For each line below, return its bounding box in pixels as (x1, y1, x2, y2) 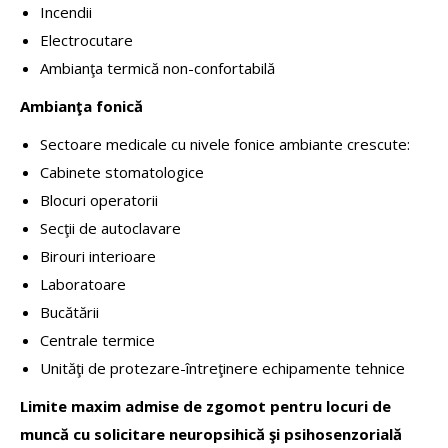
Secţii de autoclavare (40, 217, 181, 238)
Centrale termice (40, 329, 155, 350)
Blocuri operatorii (40, 189, 158, 210)
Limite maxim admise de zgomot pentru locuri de (20, 395, 391, 416)
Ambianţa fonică (20, 95, 143, 116)
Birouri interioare (40, 245, 156, 266)
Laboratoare (40, 273, 126, 294)
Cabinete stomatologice (40, 161, 204, 182)
